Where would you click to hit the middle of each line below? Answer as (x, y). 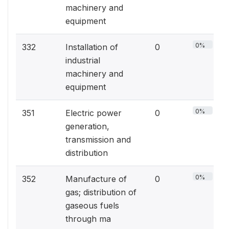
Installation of (92, 47)
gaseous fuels (92, 205)
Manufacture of (96, 179)
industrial (83, 60)
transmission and (98, 140)
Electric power (94, 113)
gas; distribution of (101, 192)
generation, (87, 126)
